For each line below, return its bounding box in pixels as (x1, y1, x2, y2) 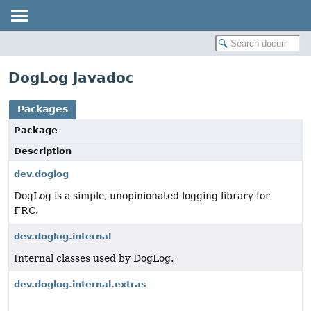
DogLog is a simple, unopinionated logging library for (14, 190, 270, 201)
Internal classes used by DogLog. (14, 253, 174, 264)
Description (14, 146, 72, 156)
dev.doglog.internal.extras (14, 279, 146, 289)
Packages (17, 103, 68, 115)
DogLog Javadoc (8, 69, 134, 86)
